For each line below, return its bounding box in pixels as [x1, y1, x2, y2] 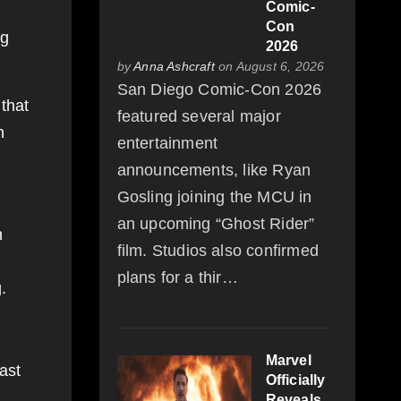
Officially [265, 372, 326, 388]
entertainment [116, 134, 218, 153]
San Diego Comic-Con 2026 [116, 81, 322, 99]
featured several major [116, 107, 281, 126]
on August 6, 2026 [214, 59, 325, 74]
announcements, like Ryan [116, 161, 311, 180]
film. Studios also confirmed [116, 242, 320, 260]
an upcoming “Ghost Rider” [116, 215, 315, 234]
